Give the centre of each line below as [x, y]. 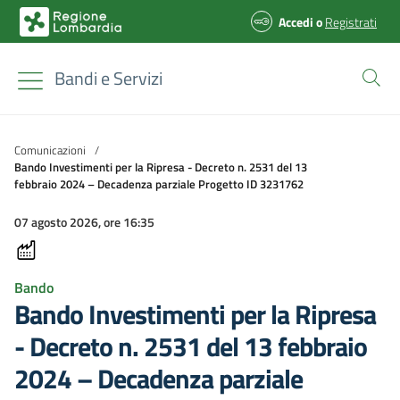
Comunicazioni [50, 150]
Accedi [296, 21]
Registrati [351, 21]
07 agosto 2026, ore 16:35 [84, 222]
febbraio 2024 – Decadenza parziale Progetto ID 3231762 [159, 183]
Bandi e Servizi [108, 78]
